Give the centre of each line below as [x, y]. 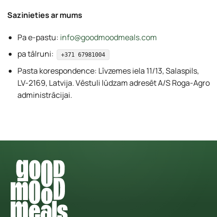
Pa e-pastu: [39, 37]
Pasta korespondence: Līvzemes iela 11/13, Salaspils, [108, 70]
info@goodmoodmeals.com [108, 37]
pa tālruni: [36, 54]
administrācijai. [45, 95]
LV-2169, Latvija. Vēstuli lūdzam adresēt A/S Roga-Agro [113, 83]
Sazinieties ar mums [45, 15]
